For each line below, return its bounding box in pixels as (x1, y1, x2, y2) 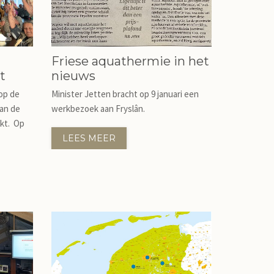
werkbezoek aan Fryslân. (51, 103, 145, 114)
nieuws (51, 68, 95, 83)
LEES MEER (62, 133, 116, 144)
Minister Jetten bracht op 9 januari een (51, 88, 199, 100)
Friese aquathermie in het (51, 54, 209, 68)
